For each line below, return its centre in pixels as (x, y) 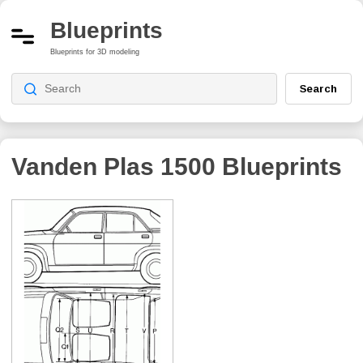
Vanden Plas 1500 (113, 166)
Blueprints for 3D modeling (95, 51)
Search (318, 88)
